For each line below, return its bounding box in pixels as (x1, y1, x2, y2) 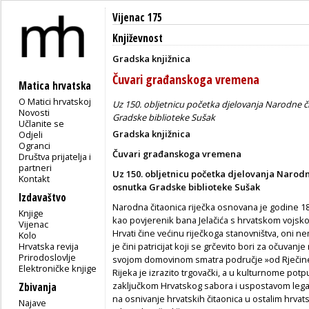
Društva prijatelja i (19, 150, 92, 163)
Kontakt (19, 172, 50, 185)
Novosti (19, 106, 50, 119)
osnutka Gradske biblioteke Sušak (112, 180, 260, 193)
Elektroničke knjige (19, 261, 97, 275)
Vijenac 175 (112, 10, 162, 25)
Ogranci (19, 139, 51, 152)
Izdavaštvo (19, 190, 66, 205)
